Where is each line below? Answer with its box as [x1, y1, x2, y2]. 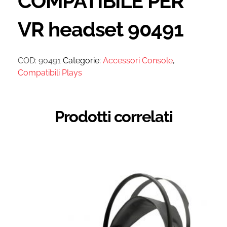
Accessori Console [103, 55, 173, 65]
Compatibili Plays [18, 67, 82, 78]
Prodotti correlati [54, 107, 173, 126]
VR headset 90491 [18, 17, 183, 41]
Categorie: [63, 55, 103, 65]
